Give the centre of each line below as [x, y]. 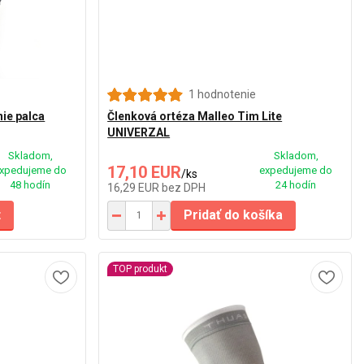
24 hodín [296, 184]
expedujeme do [296, 170]
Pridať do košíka [234, 214]
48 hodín [30, 184]
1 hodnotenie [223, 94]
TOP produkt [141, 269]
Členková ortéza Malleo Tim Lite [195, 116]
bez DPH [184, 187]
